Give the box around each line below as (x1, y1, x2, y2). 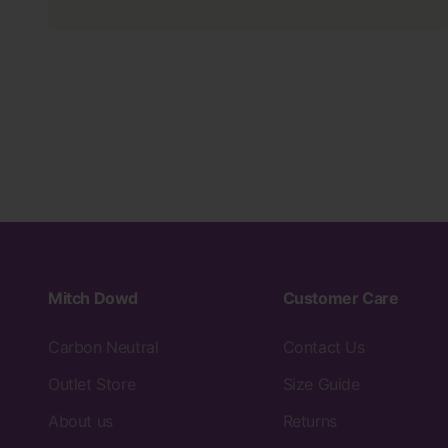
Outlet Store (48, 373, 136, 394)
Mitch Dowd (48, 287, 138, 308)
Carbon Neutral (48, 336, 159, 357)
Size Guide (282, 373, 360, 394)
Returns (282, 410, 337, 431)
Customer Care (282, 287, 399, 308)
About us (48, 410, 113, 431)
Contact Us (282, 336, 365, 357)
